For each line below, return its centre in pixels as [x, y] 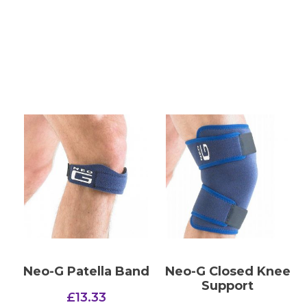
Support [228, 286]
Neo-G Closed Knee [228, 272]
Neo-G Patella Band [86, 272]
